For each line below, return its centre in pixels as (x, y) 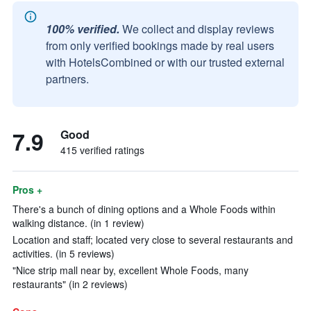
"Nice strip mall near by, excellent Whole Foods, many (131, 270)
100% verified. (83, 29)
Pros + (27, 190)
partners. (67, 79)
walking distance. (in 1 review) (78, 223)
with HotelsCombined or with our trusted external (165, 62)
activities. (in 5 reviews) (64, 253)
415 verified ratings (102, 150)
